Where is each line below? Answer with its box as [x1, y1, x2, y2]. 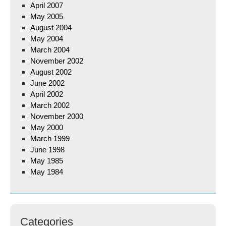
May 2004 [30, 34, 63, 43]
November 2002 [30, 56, 83, 65]
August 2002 [30, 68, 72, 76]
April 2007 [30, 1, 63, 10]
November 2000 [30, 112, 83, 121]
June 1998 [30, 145, 65, 154]
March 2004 [30, 45, 70, 54]
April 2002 [30, 90, 63, 98]
